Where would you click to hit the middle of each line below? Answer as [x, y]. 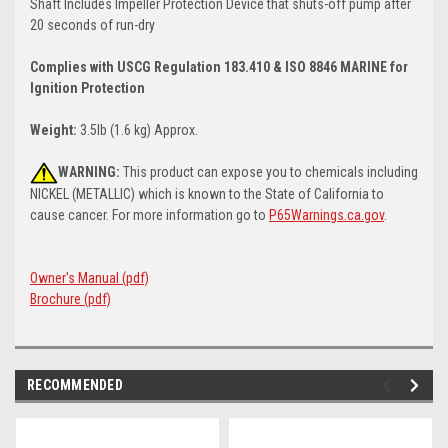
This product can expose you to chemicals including [269, 171]
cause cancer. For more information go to [149, 215]
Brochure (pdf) [70, 299]
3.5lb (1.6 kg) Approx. [137, 129]
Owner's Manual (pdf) [89, 278]
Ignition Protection [87, 87]
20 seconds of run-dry [92, 24]
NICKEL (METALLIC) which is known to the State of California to [207, 194]
